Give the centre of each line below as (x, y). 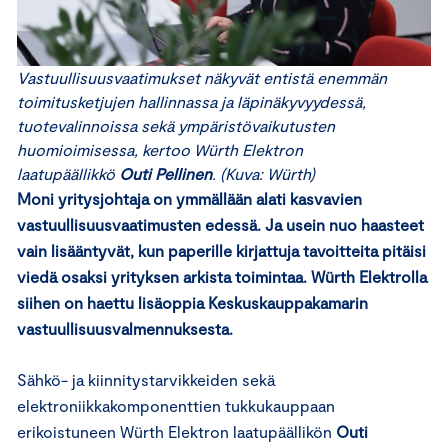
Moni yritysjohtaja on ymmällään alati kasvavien (189, 198)
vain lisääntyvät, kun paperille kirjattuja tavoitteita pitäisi (221, 250)
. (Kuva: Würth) (263, 173)
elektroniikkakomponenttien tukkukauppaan (176, 405)
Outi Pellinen (165, 173)
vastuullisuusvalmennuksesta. (125, 328)
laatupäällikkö (68, 173)
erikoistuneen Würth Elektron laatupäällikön (176, 431)
